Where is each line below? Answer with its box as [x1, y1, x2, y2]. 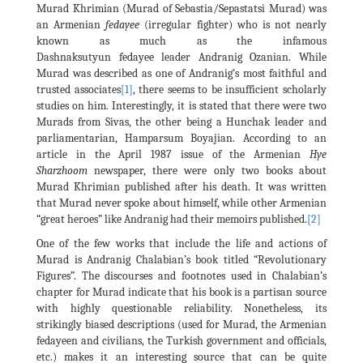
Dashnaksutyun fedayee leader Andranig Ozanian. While [36, 49, 327, 64]
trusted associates [36, 82, 121, 96]
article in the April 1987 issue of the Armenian [36, 147, 310, 161]
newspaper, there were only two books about [88, 163, 327, 177]
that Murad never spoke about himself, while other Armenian [36, 195, 327, 210]
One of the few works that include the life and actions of [36, 236, 327, 250]
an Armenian [36, 17, 106, 32]
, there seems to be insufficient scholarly [132, 82, 327, 96]
